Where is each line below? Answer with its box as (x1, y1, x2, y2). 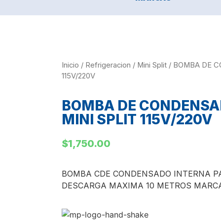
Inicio (61, 61, 79, 70)
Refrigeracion (85, 61, 131, 70)
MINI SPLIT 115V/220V (61, 110, 213, 128)
